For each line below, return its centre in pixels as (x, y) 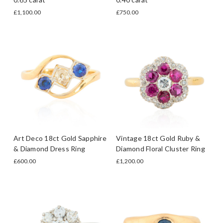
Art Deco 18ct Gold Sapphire (60, 138)
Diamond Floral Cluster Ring (161, 148)
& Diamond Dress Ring (49, 148)
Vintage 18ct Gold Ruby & (158, 138)
